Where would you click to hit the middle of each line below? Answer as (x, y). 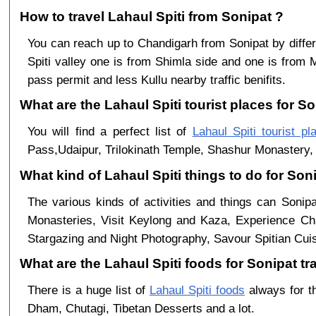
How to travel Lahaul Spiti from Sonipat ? (152, 16)
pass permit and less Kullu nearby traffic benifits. (156, 79)
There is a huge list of (88, 290)
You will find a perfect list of (110, 132)
